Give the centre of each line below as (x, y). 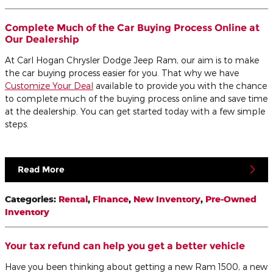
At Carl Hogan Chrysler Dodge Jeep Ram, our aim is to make (132, 60)
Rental (73, 199)
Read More (41, 169)
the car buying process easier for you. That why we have (122, 73)
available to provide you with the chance (180, 85)
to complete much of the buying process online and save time (136, 98)
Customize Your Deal (49, 85)
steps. (17, 124)
